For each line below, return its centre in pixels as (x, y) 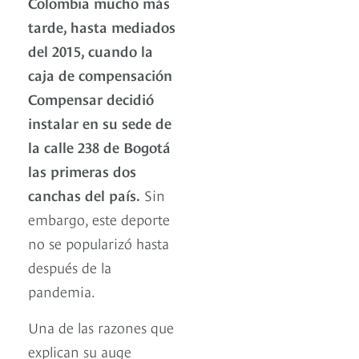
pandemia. (63, 290)
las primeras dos (82, 170)
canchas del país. (84, 194)
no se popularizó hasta (99, 242)
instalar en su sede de (100, 122)
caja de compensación (100, 74)
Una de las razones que (101, 326)
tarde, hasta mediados (102, 26)
